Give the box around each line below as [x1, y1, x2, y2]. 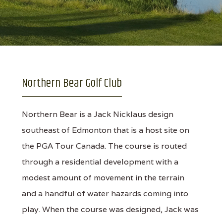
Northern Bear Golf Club [21, 74, 122, 92]
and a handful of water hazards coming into [21, 188, 188, 199]
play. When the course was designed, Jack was [21, 204, 199, 215]
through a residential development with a [21, 157, 178, 167]
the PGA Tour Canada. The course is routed [21, 141, 187, 151]
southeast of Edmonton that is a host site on [21, 125, 189, 135]
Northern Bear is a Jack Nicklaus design [21, 109, 173, 119]
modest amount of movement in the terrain [21, 172, 184, 183]
